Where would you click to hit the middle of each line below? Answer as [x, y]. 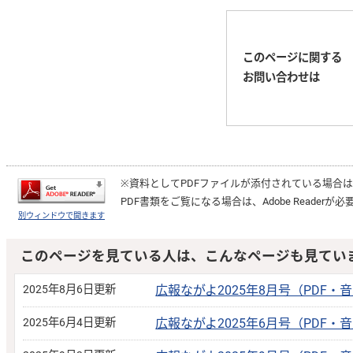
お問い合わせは [281, 78]
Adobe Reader [294, 201]
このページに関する [292, 58]
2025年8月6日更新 [69, 290]
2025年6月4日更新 [69, 323]
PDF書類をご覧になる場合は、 [191, 201]
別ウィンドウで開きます [61, 216]
